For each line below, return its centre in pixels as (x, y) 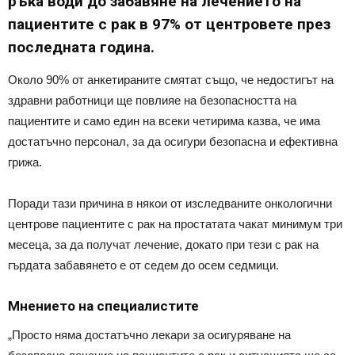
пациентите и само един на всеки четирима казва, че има (164, 120)
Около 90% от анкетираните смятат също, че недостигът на (171, 79)
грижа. (25, 162)
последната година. (81, 47)
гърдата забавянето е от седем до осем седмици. (143, 265)
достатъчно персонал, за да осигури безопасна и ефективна (173, 141)
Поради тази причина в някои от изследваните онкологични (170, 203)
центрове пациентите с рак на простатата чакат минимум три (175, 223)
